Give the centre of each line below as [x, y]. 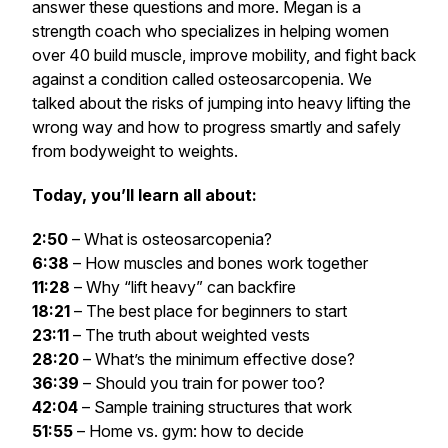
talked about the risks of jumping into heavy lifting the [221, 103]
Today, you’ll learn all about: [144, 195]
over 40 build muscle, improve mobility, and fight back [224, 55]
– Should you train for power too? [202, 383]
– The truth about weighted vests [189, 335]
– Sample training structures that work [215, 407]
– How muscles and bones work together [218, 263]
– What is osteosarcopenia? [170, 239]
